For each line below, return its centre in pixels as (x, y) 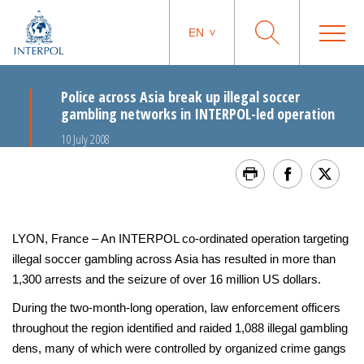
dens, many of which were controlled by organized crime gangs (179, 348)
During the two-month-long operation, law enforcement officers (176, 308)
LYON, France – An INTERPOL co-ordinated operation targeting (180, 238)
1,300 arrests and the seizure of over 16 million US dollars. (167, 279)
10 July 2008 (85, 139)
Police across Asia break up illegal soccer (180, 97)
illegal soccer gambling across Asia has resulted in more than (174, 259)
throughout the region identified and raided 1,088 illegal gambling (180, 328)
